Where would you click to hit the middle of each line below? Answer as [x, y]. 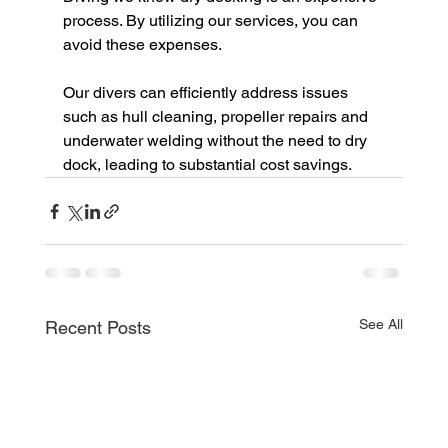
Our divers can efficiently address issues [207, 93]
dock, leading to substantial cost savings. [207, 165]
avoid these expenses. [143, 45]
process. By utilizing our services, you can [212, 21]
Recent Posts [97, 328]
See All [381, 324]
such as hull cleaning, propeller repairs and [217, 117]
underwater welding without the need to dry [216, 141]
